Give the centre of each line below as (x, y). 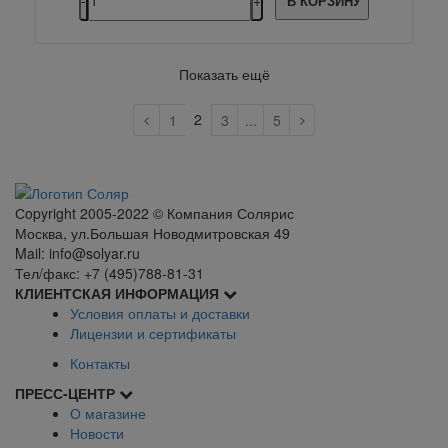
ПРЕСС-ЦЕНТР (65, 392)
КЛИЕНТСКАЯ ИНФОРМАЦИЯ (117, 292)
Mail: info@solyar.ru (77, 252)
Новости (97, 432)
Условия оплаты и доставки (160, 312)
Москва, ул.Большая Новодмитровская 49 (152, 232)
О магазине (108, 412)
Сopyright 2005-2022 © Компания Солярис (154, 212)
